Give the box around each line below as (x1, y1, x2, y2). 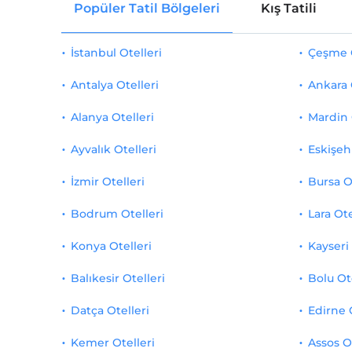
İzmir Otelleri (70, 174, 145, 189)
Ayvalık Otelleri (70, 142, 156, 156)
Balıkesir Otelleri (70, 271, 165, 285)
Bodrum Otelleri (70, 207, 163, 221)
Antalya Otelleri (70, 78, 159, 92)
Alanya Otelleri (70, 110, 154, 124)
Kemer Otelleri (70, 335, 155, 350)
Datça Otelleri (70, 303, 149, 317)
